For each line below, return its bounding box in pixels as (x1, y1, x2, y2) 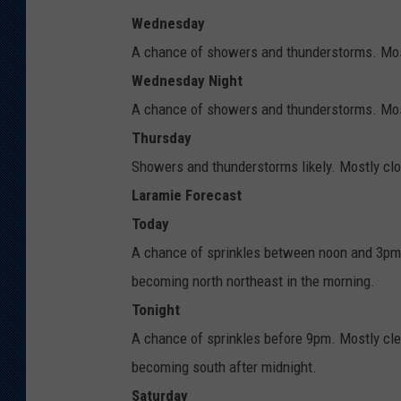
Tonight (132, 301, 180, 320)
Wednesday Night (132, 72, 243, 90)
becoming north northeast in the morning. (132, 272, 375, 291)
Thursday (132, 129, 192, 148)
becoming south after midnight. (132, 358, 317, 377)
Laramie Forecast (132, 186, 242, 205)
